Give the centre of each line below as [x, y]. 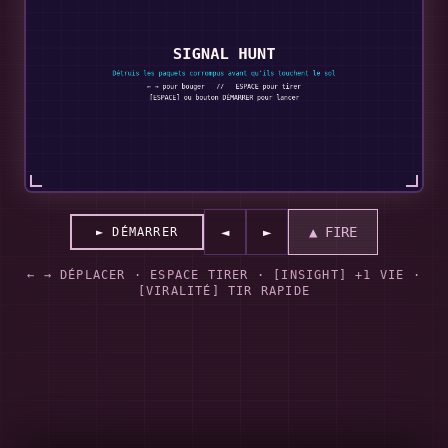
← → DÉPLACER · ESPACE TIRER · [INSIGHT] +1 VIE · [224, 275]
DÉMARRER [145, 232]
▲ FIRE [333, 232]
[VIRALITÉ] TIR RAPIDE [224, 291]
